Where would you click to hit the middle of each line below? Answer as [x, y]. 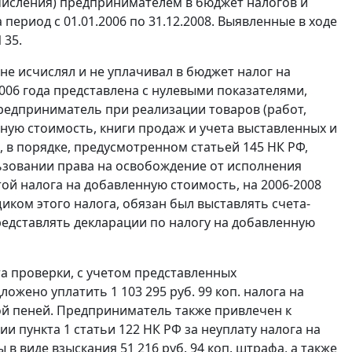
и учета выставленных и [261, 128]
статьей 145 [227, 147]
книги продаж [143, 128]
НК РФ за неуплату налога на [230, 330]
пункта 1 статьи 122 [79, 330]
